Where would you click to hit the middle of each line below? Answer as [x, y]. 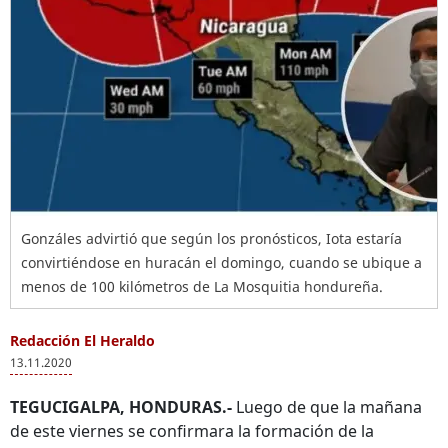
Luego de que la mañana [327, 407]
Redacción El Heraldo [82, 340]
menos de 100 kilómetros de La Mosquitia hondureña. [202, 286]
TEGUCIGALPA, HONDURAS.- [121, 407]
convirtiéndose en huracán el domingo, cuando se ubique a [221, 262]
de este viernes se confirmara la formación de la [192, 431]
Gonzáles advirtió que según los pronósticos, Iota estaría [211, 238]
